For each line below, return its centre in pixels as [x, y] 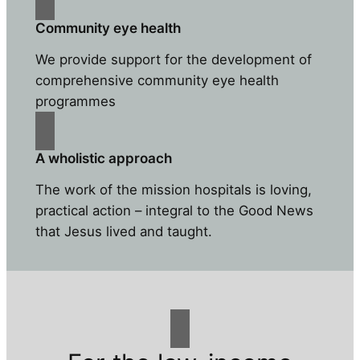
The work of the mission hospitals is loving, [173, 190]
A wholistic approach [103, 159]
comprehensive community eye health [157, 81]
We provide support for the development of [173, 60]
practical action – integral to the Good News [174, 211]
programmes [75, 102]
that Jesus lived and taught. [123, 232]
